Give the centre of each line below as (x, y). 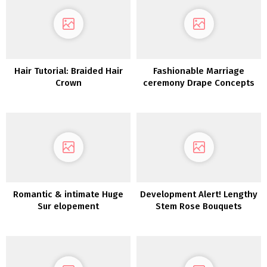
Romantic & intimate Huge (68, 195)
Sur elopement (68, 207)
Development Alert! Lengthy (199, 195)
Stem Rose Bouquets (199, 207)
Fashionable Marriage (199, 71)
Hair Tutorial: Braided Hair (68, 71)
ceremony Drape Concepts (199, 83)
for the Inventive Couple (199, 94)
